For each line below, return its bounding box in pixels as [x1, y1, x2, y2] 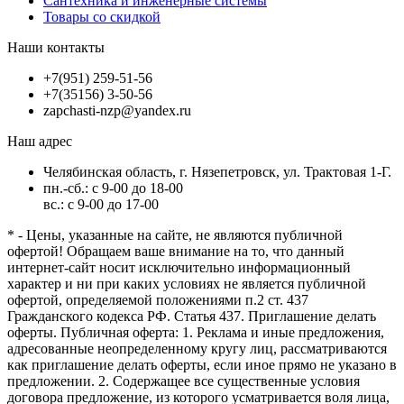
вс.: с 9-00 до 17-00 [43, 196, 159, 212]
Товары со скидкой [43, 8, 161, 24]
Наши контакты [7, 39, 105, 55]
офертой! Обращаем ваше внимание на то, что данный [7, 243, 344, 259]
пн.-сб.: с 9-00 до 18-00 [43, 179, 183, 196]
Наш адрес [7, 133, 72, 149]
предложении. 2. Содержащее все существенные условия [7, 372, 360, 389]
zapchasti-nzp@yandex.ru [43, 102, 191, 118]
